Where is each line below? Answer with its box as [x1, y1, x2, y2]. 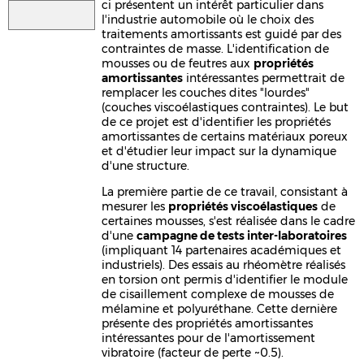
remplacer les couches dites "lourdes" [102, 84, 310, 100]
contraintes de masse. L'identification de [102, 41, 330, 56]
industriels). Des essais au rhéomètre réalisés [102, 257, 346, 272]
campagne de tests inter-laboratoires [136, 227, 348, 243]
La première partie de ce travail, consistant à [102, 184, 349, 199]
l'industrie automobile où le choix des [102, 11, 314, 27]
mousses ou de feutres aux [102, 55, 254, 71]
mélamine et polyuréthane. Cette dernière [102, 301, 338, 316]
